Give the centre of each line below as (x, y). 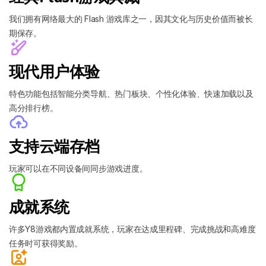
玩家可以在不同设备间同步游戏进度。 (78, 168)
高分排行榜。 (34, 108)
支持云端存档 (54, 147)
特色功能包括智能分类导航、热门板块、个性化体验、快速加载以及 (131, 94)
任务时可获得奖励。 (46, 243)
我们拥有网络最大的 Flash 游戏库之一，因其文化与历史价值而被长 (131, 19)
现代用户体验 (54, 72)
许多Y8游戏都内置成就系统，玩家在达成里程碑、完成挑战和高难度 (132, 229)
